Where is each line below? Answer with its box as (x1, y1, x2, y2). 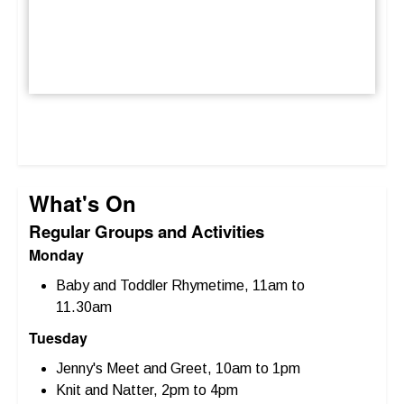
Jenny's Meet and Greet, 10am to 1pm (56, 361, 300, 376)
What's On (29, 188, 136, 218)
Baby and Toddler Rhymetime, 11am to (56, 278, 305, 293)
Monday (29, 244, 84, 265)
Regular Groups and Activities (29, 219, 264, 243)
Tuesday (29, 327, 87, 348)
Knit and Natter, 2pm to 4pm (56, 382, 238, 398)
